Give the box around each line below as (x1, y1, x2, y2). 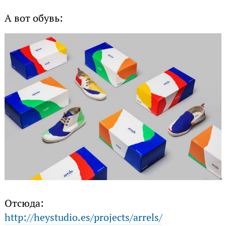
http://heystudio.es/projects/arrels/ (4, 210, 162, 224)
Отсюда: (4, 196, 44, 210)
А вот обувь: (4, 12, 63, 25)
